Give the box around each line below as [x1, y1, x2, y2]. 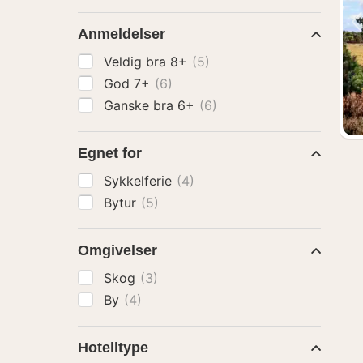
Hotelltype [78, 340, 148, 356]
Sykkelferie [104, 173, 176, 189]
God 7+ [104, 75, 154, 92]
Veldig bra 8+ [104, 53, 191, 70]
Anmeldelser [78, 26, 165, 42]
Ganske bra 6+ [104, 97, 199, 113]
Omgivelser [78, 242, 157, 258]
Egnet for [78, 145, 142, 161]
